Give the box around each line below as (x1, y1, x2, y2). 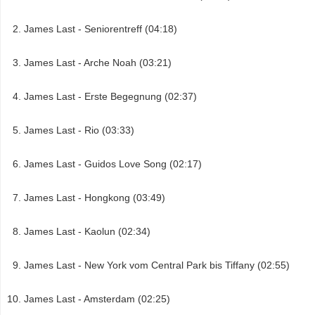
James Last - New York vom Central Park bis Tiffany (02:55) (24, 259, 290, 271)
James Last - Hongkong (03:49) (24, 191, 165, 203)
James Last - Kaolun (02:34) (24, 225, 150, 237)
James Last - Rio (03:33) (24, 124, 134, 136)
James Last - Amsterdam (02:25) (24, 292, 170, 304)
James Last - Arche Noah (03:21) (24, 56, 172, 68)
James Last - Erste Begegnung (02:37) (24, 90, 197, 102)
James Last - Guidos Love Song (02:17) (24, 157, 202, 169)
